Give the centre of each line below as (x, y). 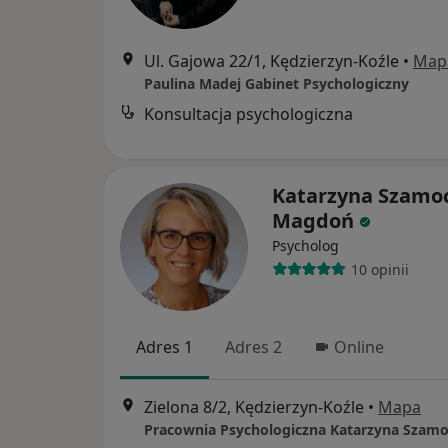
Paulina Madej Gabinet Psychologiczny (276, 84)
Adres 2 (253, 347)
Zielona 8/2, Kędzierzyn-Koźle (254, 406)
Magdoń (313, 221)
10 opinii (379, 269)
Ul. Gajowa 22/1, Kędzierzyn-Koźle (271, 61)
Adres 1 (164, 347)
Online (359, 347)
